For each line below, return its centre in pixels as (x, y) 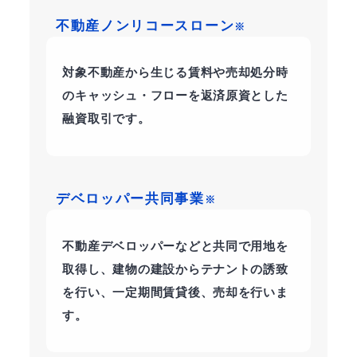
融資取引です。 (106, 119)
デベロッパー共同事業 (130, 199)
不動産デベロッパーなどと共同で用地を (175, 246)
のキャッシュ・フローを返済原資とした (175, 96)
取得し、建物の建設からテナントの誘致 (175, 269)
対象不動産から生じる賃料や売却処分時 (175, 73)
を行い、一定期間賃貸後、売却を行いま (175, 292)
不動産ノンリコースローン (145, 25)
